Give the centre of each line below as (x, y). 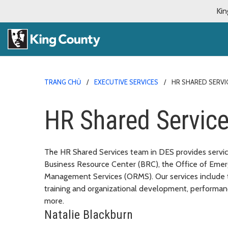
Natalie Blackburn (89, 215)
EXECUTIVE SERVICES (126, 82)
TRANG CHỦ (63, 82)
